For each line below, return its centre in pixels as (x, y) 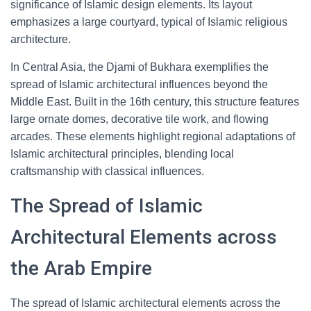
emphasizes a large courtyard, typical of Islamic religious (149, 22)
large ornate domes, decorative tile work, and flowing (140, 119)
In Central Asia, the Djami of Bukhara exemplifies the (140, 67)
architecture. (41, 39)
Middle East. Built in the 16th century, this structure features (155, 102)
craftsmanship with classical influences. (107, 171)
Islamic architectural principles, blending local (122, 154)
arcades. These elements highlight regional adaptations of (153, 136)
